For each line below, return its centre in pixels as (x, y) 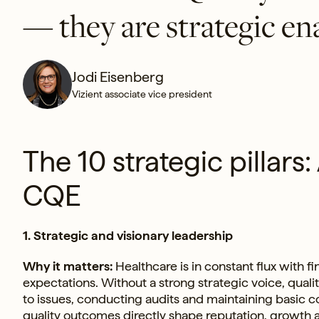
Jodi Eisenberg (118, 77)
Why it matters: (68, 266)
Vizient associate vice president (142, 94)
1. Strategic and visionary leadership (128, 235)
